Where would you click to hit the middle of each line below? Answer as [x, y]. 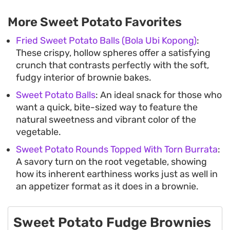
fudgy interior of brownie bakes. [84, 77]
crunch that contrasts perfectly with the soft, [112, 65]
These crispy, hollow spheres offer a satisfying [113, 53]
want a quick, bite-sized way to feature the [107, 107]
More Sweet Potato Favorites [95, 22]
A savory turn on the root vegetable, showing [111, 161]
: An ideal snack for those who [159, 95]
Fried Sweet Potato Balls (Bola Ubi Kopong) [106, 40]
